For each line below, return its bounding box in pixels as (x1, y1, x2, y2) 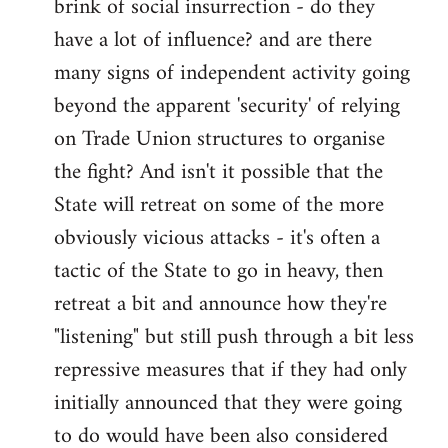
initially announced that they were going (54, 383, 402, 423)
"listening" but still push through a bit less (54, 317, 414, 357)
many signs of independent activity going (54, 53, 410, 93)
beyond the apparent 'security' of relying (54, 86, 400, 126)
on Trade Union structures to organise (54, 119, 385, 159)
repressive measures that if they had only (54, 350, 407, 390)
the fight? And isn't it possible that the (54, 152, 383, 192)
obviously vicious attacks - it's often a (54, 218, 380, 258)
